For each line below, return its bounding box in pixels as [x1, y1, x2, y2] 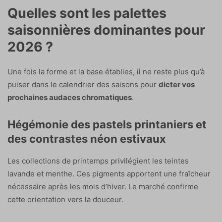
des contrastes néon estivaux [7, 132, 166, 145]
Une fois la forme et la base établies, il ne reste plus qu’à [7, 66, 205, 76]
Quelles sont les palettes [7, 4, 166, 21]
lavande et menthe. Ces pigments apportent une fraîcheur [7, 168, 211, 178]
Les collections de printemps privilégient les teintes [7, 156, 189, 166]
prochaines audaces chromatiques [7, 92, 132, 102]
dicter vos [159, 79, 195, 89]
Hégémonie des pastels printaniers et [7, 117, 207, 131]
